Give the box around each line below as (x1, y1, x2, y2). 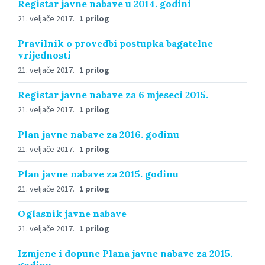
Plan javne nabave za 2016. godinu (18, 128, 179, 140)
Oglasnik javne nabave (18, 207, 127, 219)
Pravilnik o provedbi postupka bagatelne (18, 37, 213, 49)
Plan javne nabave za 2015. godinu (18, 167, 179, 180)
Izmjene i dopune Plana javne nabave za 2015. (18, 247, 232, 259)
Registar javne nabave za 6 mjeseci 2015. (18, 88, 208, 101)
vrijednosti (18, 49, 71, 61)
